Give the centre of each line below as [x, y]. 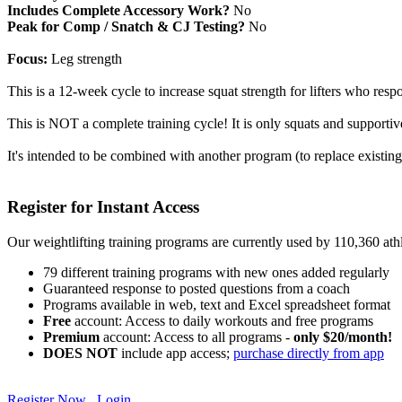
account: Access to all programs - [197, 336]
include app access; [175, 353]
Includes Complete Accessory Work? [118, 11]
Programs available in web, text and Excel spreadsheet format [217, 304]
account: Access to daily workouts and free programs [222, 320]
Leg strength [85, 59]
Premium [71, 336]
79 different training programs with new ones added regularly [216, 272]
